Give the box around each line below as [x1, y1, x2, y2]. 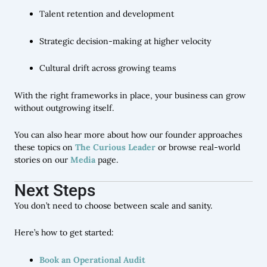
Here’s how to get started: [14, 227, 114, 238]
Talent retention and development [39, 8, 174, 20]
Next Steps [14, 180, 95, 200]
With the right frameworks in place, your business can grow [14, 89, 246, 101]
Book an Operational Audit [39, 254, 145, 265]
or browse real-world [156, 142, 240, 153]
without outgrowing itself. [14, 102, 114, 113]
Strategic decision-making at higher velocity [39, 35, 211, 46]
